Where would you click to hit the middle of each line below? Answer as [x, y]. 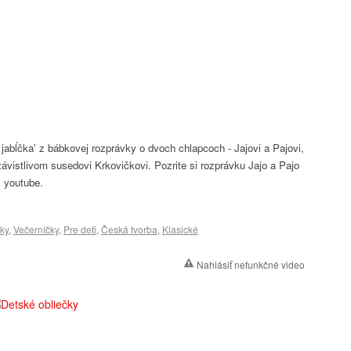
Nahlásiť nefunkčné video [251, 264]
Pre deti [80, 229]
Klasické [180, 229]
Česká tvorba [129, 229]
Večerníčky [36, 229]
